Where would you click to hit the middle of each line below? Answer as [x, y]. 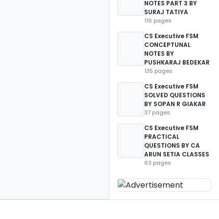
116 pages [158, 21]
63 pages [158, 163]
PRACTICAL [162, 137]
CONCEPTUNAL [167, 45]
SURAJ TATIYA [166, 12]
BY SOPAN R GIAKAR [175, 104]
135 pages [158, 71]
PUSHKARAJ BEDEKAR [177, 62]
